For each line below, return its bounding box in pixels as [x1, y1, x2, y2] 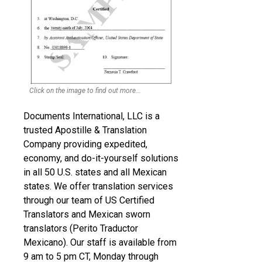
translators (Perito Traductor [23, 222, 139, 234]
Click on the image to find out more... [29, 87, 142, 95]
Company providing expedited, [23, 138, 148, 150]
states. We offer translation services [23, 180, 174, 192]
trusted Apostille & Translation [23, 124, 147, 136]
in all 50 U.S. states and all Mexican [23, 166, 167, 178]
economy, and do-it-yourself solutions [23, 152, 179, 164]
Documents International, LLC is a [23, 110, 160, 122]
